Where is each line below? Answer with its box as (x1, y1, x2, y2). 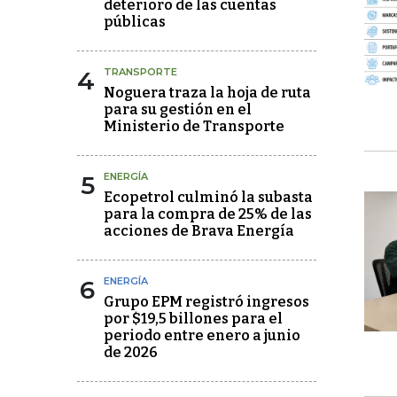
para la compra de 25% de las (104, 206, 312, 222)
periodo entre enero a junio (104, 327, 300, 344)
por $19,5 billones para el (104, 310, 283, 327)
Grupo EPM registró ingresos (104, 293, 309, 310)
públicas (104, 13, 166, 30)
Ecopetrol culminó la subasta (104, 189, 313, 206)
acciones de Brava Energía (104, 222, 294, 239)
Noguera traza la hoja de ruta (104, 84, 311, 101)
